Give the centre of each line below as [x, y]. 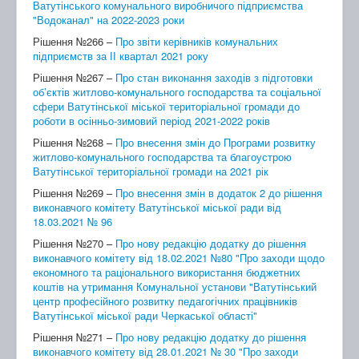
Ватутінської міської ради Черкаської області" [145, 315]
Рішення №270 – [74, 243]
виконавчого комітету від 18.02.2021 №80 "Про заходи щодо [179, 257]
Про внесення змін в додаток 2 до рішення [219, 192]
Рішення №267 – [74, 77]
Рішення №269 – [74, 192]
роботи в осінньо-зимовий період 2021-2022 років [151, 120]
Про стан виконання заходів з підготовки [214, 77]
